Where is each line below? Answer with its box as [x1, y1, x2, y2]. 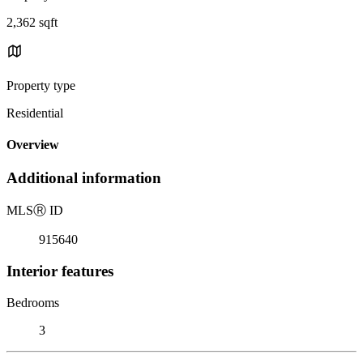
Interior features [6, 262, 113, 280]
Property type [6, 78, 75, 92]
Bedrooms [6, 295, 59, 310]
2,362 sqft [6, 15, 58, 29]
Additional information [6, 169, 161, 187]
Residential [6, 105, 63, 120]
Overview [6, 138, 59, 152]
